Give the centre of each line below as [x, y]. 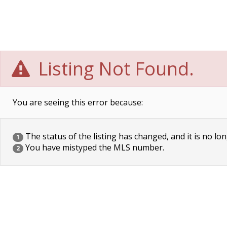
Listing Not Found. [114, 69]
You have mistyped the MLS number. [94, 147]
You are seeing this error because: [78, 102]
